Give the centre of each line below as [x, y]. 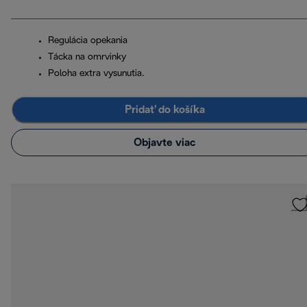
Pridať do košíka [164, 110]
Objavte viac [164, 143]
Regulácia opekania [88, 41]
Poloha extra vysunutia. [96, 74]
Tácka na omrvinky [87, 58]
